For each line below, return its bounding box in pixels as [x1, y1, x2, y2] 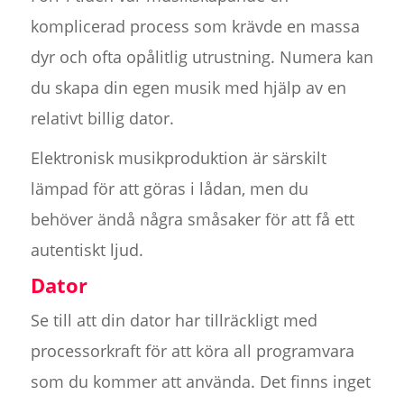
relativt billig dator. [30, 107, 174, 130]
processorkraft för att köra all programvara [30, 340, 354, 363]
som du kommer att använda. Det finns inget [30, 371, 371, 393]
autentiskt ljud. [30, 239, 143, 262]
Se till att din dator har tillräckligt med [30, 309, 317, 332]
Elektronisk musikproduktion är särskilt [30, 147, 326, 170]
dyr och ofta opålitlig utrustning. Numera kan [30, 46, 373, 69]
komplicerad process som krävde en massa [30, 15, 360, 38]
